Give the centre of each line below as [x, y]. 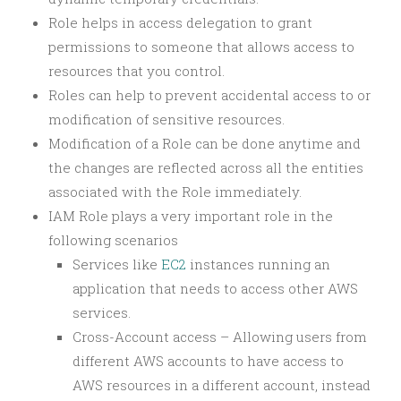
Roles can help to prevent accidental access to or [209, 94]
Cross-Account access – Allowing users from [220, 336]
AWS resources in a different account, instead [222, 384]
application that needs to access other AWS [215, 288]
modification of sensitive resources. [166, 119]
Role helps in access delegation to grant [180, 22]
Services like [117, 264]
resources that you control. [137, 70]
